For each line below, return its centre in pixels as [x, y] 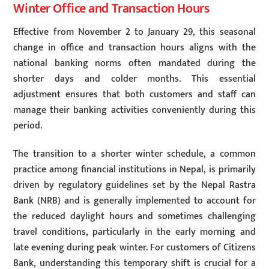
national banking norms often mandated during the [134, 63]
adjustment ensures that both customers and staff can [134, 94]
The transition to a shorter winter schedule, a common [134, 154]
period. [28, 125]
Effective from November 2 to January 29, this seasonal [134, 32]
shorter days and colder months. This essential [134, 79]
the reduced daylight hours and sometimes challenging [134, 216]
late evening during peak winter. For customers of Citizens [134, 247]
